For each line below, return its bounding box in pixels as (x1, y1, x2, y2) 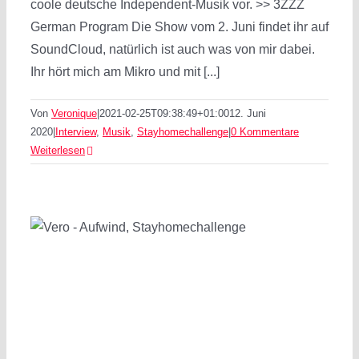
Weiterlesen (30, 144, 85, 156)
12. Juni (229, 107, 266, 119)
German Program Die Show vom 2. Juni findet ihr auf (30, 20, 329, 34)
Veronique (51, 107, 97, 119)
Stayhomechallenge (137, 126, 228, 138)
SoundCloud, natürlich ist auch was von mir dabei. (30, 42, 315, 56)
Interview (55, 126, 96, 138)
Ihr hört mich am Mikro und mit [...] (30, 65, 220, 79)
